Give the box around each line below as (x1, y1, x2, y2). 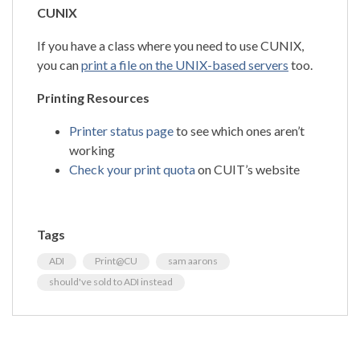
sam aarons (168, 254, 218, 267)
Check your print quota (69, 161, 195, 177)
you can (37, 56, 81, 72)
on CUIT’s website (195, 161, 300, 177)
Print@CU (95, 254, 137, 267)
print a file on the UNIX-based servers (81, 56, 288, 72)
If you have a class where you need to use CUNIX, (37, 37, 304, 53)
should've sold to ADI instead (49, 275, 173, 288)
